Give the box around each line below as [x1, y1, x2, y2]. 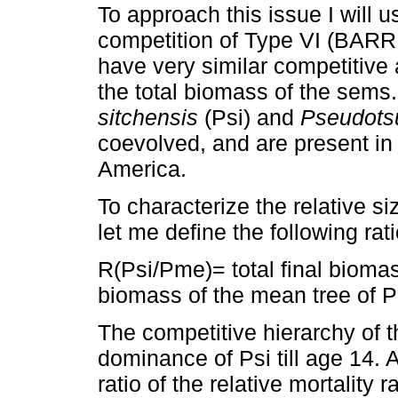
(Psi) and [198, 104, 300, 130]
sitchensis [98, 104, 198, 130]
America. [98, 155, 187, 181]
